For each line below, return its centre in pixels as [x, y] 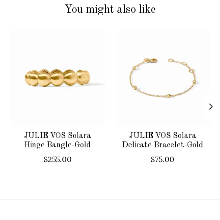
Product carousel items [54, 35]
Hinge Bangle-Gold [57, 145]
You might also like [110, 9]
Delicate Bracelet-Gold [163, 145]
